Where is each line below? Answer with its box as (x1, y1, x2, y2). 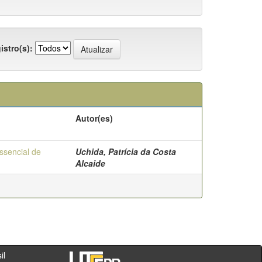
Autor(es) (75, 112, 113, 124)
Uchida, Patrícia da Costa (75, 146, 176, 157)
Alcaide (75, 157, 105, 169)
